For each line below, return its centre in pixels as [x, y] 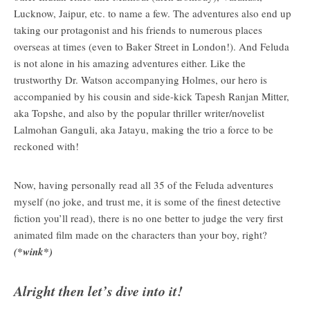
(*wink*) [33, 251]
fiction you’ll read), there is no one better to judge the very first [148, 218]
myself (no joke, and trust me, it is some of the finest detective [147, 201]
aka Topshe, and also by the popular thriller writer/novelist [139, 112]
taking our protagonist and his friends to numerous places [138, 29]
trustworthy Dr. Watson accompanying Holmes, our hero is [140, 79]
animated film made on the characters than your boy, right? [140, 234]
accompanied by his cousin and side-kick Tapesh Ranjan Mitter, [152, 96]
